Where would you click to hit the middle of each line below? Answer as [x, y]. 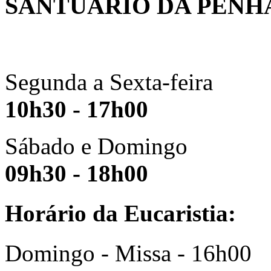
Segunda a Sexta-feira [109, 82]
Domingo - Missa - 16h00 [128, 253]
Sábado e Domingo [96, 146]
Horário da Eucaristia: [120, 214]
